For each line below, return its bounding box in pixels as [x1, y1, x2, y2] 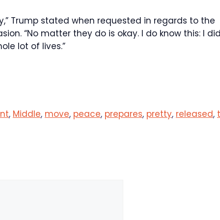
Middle [13, 108, 41, 120]
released [176, 108, 213, 120]
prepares [105, 108, 142, 120]
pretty [146, 108, 172, 120]
